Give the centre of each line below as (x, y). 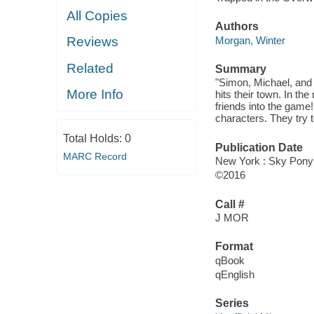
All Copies (97, 15)
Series (232, 303)
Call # (230, 204)
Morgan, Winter (250, 40)
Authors (237, 27)
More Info (95, 95)
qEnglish (234, 274)
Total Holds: (94, 138)
